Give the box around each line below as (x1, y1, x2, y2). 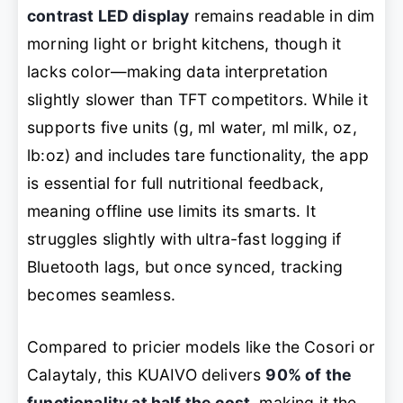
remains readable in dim (189, 6, 375, 26)
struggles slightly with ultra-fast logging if (27, 229, 342, 249)
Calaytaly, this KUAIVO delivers (27, 364, 266, 384)
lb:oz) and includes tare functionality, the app (27, 146, 369, 166)
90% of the (265, 364, 353, 384)
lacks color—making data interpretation (27, 62, 328, 82)
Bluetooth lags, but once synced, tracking (27, 257, 343, 277)
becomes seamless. (27, 285, 175, 305)
